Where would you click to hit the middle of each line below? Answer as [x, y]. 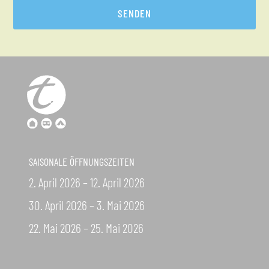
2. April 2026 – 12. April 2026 [86, 182]
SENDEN [134, 14]
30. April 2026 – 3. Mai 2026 [86, 204]
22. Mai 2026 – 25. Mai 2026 [86, 227]
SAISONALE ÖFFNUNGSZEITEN [81, 161]
